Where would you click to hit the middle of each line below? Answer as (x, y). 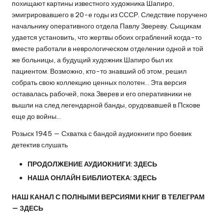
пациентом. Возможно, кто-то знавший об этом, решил (99, 71)
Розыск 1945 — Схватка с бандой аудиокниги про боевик (102, 134)
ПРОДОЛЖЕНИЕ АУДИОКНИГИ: (81, 164)
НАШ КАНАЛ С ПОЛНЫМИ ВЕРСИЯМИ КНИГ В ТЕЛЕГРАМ (108, 197)
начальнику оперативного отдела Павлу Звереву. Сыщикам (107, 26)
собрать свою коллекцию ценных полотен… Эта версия (99, 83)
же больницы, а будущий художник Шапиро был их (92, 60)
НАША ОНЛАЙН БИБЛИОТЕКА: (80, 178)
